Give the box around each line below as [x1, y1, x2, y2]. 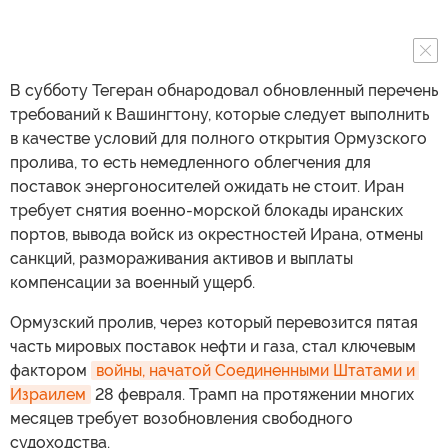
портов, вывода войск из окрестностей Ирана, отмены [10, 224, 423, 244]
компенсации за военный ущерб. [10, 272, 255, 292]
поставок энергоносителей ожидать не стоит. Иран [10, 176, 404, 196]
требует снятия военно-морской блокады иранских [10, 200, 403, 220]
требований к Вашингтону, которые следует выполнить [10, 104, 429, 124]
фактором [10, 360, 91, 380]
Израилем [10, 384, 86, 404]
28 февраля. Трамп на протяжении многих [91, 384, 414, 404]
